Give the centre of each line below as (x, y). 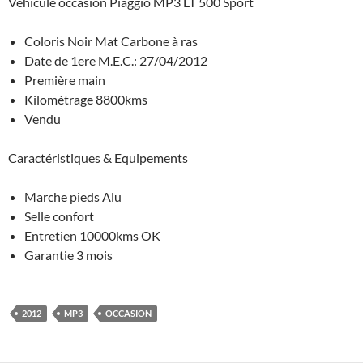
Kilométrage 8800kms (86, 100)
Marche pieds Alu (73, 197)
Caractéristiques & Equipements (98, 158)
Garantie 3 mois (68, 255)
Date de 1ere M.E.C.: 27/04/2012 (116, 61)
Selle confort (59, 216)
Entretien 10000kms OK (92, 236)
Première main (65, 80)
